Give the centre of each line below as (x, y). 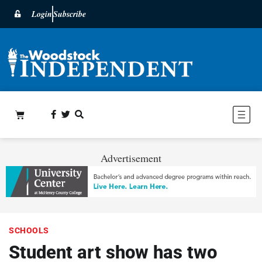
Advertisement (131, 158)
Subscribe (70, 14)
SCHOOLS (29, 230)
